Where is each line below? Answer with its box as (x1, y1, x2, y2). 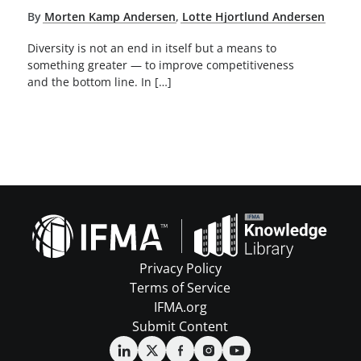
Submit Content (132, 317, 229, 335)
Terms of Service (130, 279, 231, 297)
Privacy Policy (139, 259, 222, 277)
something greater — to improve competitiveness (27, 56, 294, 73)
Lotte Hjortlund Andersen (181, 9, 325, 25)
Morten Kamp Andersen (44, 9, 176, 25)
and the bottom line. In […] (27, 73, 172, 89)
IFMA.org (153, 298, 207, 316)
